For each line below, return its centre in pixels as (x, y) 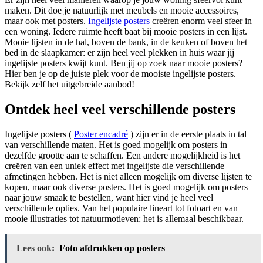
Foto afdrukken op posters (112, 248)
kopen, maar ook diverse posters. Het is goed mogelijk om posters (126, 187)
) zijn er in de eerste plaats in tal (187, 134)
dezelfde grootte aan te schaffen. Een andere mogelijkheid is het (122, 155)
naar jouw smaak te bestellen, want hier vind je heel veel (109, 197)
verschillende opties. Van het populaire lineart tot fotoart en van (121, 208)
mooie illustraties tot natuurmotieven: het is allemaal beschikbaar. (124, 218)
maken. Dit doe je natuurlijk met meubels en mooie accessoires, (122, 10)
